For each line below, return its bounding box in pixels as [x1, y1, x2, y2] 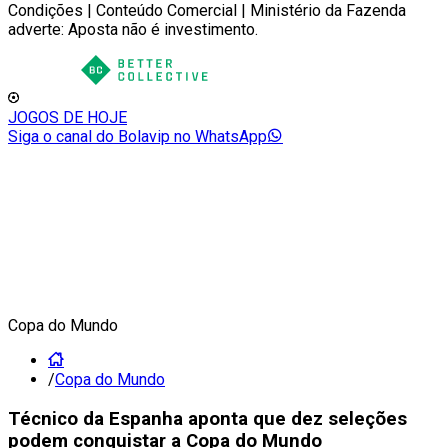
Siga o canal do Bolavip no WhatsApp [8, 127, 267, 146]
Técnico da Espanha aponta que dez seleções [8, 407, 407, 430]
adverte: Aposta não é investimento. [8, 20, 258, 39]
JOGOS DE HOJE [8, 108, 127, 127]
